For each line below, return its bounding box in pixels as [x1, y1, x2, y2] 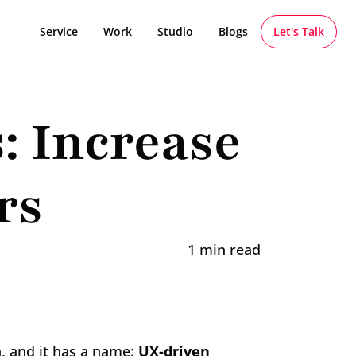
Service [40, 24, 78, 39]
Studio [157, 24, 193, 39]
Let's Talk [273, 24, 324, 39]
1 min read [188, 240, 261, 259]
